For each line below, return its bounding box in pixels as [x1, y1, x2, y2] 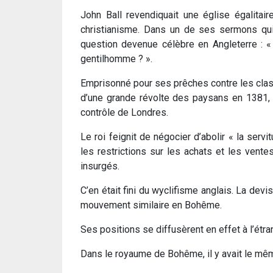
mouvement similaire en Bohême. [80, 199, 222, 211]
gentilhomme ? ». [80, 52, 152, 65]
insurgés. [80, 160, 119, 172]
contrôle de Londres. [80, 106, 168, 118]
